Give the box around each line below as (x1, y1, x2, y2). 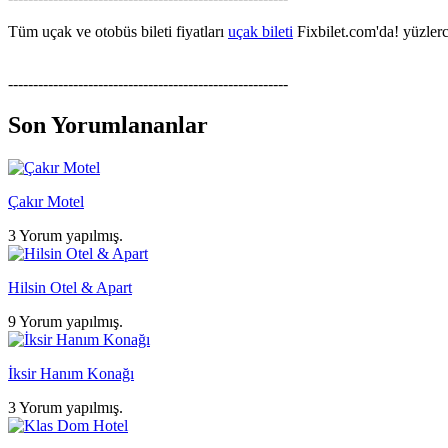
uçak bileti (228, 22, 293, 40)
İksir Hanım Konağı (8, 365, 134, 383)
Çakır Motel (8, 193, 84, 211)
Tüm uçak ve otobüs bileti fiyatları (8, 22, 228, 40)
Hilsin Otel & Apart (8, 279, 132, 297)
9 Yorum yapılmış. (8, 313, 123, 331)
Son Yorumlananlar (8, 112, 208, 139)
